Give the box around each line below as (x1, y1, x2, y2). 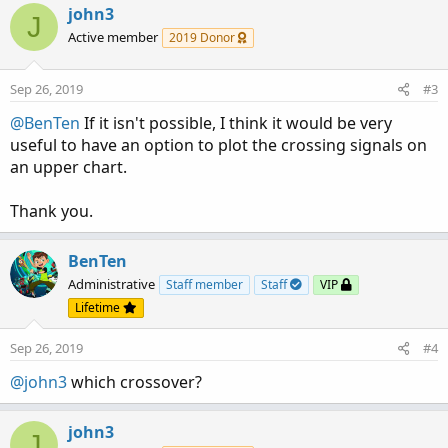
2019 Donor (169, 29, 238, 47)
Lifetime (75, 299, 123, 317)
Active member (68, 28, 158, 47)
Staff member (166, 276, 243, 294)
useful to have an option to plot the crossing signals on (10, 134, 427, 157)
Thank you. (10, 200, 93, 223)
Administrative (68, 275, 155, 294)
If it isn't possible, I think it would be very (80, 112, 392, 135)
